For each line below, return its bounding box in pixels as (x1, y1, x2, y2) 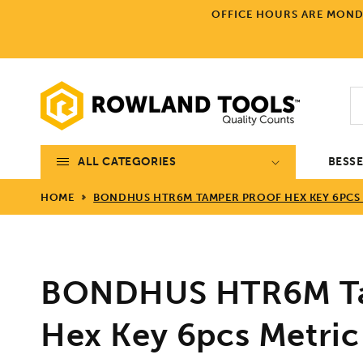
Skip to (24, 3, 63, 18)
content (24, 18, 69, 32)
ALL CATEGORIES (78, 154, 177, 169)
